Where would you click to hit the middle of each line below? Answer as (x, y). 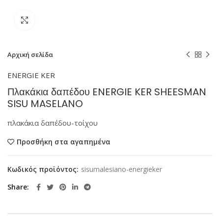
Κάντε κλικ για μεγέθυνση (74, 20)
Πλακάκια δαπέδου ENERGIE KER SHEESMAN (107, 92)
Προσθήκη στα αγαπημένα (64, 142)
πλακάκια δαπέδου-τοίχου (53, 123)
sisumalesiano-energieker (122, 169)
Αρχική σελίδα (30, 55)
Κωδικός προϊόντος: (44, 169)
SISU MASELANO (45, 104)
